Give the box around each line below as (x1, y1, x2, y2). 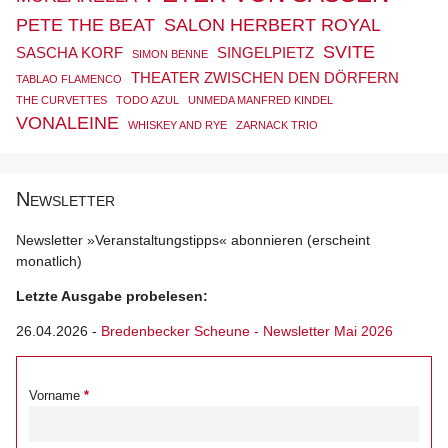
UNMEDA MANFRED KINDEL (188, 94, 333, 107)
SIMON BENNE (132, 48, 208, 61)
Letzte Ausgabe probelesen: (16, 288, 208, 305)
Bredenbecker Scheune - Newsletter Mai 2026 (101, 323, 393, 340)
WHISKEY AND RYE (128, 119, 227, 132)
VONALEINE (16, 113, 119, 134)
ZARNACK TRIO (236, 119, 318, 132)
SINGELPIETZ (217, 44, 314, 62)
